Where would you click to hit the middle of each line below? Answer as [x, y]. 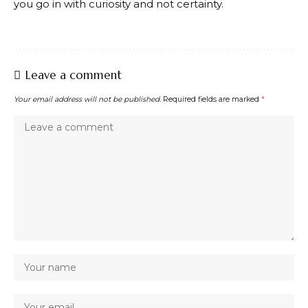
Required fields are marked [212, 99]
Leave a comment [74, 75]
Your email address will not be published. [87, 99]
